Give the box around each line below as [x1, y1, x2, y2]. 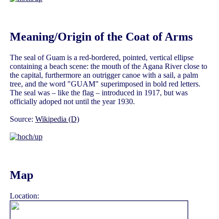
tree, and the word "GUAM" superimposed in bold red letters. [10, 79, 200, 88]
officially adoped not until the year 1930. [10, 97, 135, 106]
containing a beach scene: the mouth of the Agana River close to [10, 62, 207, 70]
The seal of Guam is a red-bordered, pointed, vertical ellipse [10, 53, 194, 62]
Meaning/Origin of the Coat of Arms [10, 30, 193, 43]
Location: [10, 191, 39, 200]
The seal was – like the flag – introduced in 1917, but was [10, 88, 188, 97]
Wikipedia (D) [35, 114, 79, 123]
